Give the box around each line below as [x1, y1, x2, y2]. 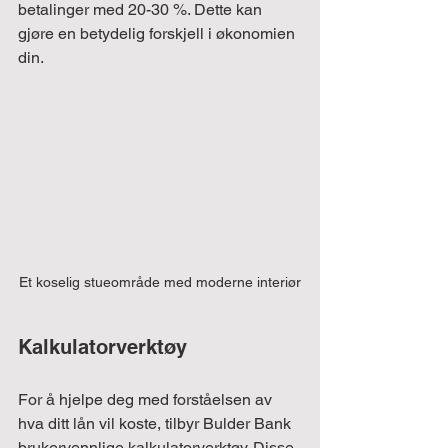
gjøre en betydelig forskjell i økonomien [18, 23, 299, 43]
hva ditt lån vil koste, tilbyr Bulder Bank [18, 413, 295, 433]
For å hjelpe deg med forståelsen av [18, 389, 276, 409]
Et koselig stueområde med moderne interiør [19, 273, 301, 290]
